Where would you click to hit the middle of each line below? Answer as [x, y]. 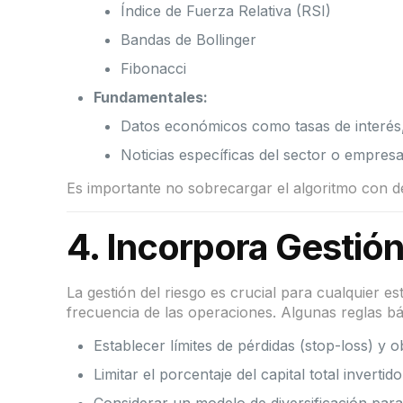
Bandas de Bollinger [189, 40]
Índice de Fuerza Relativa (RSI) [226, 11]
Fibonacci [154, 69]
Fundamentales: [151, 98]
